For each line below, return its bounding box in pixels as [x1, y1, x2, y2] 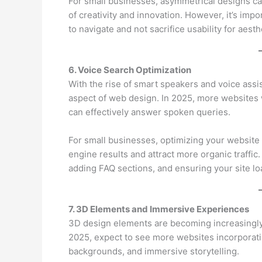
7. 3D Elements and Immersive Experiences [68, 203, 249, 215]
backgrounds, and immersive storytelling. [68, 245, 239, 257]
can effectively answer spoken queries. [68, 106, 230, 118]
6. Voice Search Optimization [68, 64, 191, 75]
